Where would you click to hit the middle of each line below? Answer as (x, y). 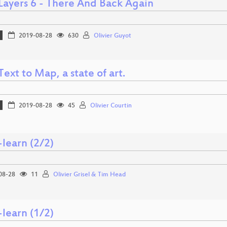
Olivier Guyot (112, 36)
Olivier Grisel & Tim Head (89, 175)
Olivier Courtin (111, 106)
